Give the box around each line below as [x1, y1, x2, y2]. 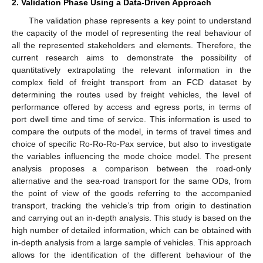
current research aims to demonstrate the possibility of [12, 52, 251, 62]
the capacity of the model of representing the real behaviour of [12, 28, 251, 38]
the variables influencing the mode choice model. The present [12, 151, 251, 161]
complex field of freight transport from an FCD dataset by [12, 77, 251, 87]
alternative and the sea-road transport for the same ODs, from [12, 176, 251, 186]
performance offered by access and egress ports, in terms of [12, 102, 251, 112]
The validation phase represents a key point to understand [28, 15, 251, 25]
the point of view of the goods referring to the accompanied [12, 188, 251, 198]
